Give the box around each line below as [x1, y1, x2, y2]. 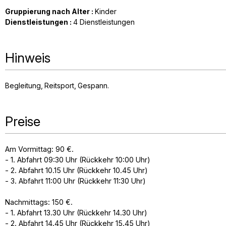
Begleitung [5, 81, 41, 90]
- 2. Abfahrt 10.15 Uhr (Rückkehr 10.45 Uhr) [5, 166, 148, 175]
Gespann [78, 81, 107, 90]
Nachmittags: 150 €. [5, 198, 73, 206]
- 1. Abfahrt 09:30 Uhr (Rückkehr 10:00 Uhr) [5, 155, 150, 164]
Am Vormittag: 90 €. [5, 145, 74, 153]
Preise [5, 114, 40, 129]
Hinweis [5, 50, 50, 66]
